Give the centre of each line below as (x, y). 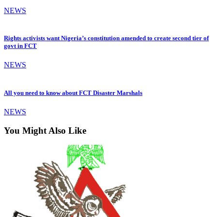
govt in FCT (20, 46)
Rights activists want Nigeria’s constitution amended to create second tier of (106, 38)
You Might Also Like (45, 130)
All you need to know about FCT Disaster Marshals (73, 93)
